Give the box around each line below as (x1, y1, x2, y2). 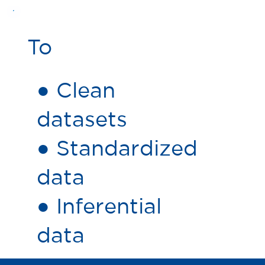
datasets (36, 107, 127, 131)
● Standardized (36, 136, 198, 160)
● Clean (36, 78, 115, 102)
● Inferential (36, 194, 161, 218)
